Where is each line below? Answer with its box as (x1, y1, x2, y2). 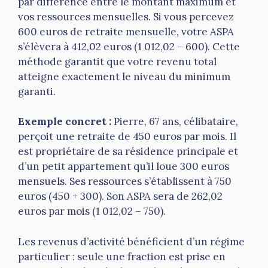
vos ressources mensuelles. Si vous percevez (18, 10, 234, 23)
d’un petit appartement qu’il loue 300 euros (18, 160, 229, 173)
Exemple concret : (18, 115, 111, 129)
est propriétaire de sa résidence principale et (18, 145, 238, 159)
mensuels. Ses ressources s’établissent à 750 (18, 175, 232, 188)
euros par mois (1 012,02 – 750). (18, 205, 166, 218)
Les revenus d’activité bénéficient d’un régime (18, 234, 245, 248)
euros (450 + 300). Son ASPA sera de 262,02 (18, 190, 223, 203)
